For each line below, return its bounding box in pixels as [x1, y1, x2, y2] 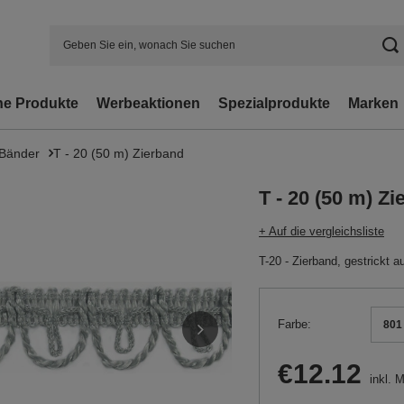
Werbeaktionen [96, 96, 200, 111]
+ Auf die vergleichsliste [259, 225, 384, 238]
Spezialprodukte [218, 96, 330, 111]
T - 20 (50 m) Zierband [53, 146, 184, 161]
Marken [348, 96, 399, 111]
